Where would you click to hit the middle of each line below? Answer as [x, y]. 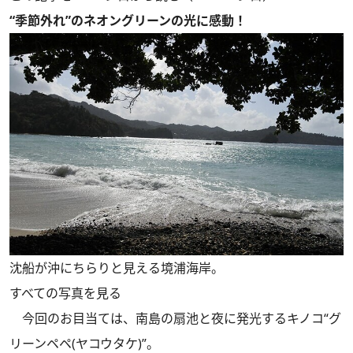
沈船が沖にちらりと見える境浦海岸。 [117, 268]
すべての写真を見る [65, 294]
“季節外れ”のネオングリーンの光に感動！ [128, 20]
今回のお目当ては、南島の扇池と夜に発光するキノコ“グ [175, 319]
